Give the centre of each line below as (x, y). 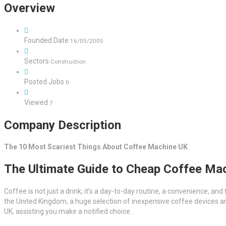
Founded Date (47, 40)
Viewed (37, 102)
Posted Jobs (45, 81)
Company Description (63, 125)
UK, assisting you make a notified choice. (68, 212)
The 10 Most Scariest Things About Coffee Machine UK (96, 147)
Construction (67, 61)
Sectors (37, 61)
